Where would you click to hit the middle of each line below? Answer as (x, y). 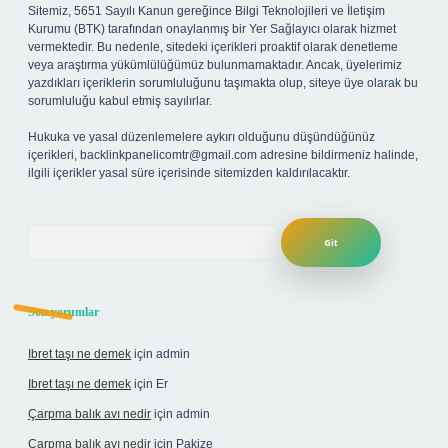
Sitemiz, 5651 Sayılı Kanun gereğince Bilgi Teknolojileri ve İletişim (206, 11)
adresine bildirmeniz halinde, (337, 155)
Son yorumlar (63, 312)
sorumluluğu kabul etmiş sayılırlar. (120, 101)
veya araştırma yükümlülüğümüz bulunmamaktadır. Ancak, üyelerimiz (215, 65)
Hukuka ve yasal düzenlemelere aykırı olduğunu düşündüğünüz (201, 137)
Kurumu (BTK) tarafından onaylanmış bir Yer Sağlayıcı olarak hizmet (212, 29)
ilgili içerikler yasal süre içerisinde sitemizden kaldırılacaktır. (189, 173)
